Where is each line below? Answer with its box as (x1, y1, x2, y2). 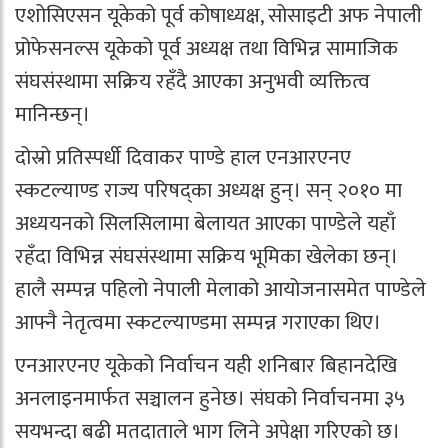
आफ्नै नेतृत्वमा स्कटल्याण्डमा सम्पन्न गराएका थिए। (15, 305, 381, 340)
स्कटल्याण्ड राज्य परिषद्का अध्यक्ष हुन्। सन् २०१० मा (15, 173, 402, 208)
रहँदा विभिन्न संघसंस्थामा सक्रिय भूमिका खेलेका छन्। (15, 239, 398, 274)
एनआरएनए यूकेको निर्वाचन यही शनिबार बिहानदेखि (15, 348, 397, 383)
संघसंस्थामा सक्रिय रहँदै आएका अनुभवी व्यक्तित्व (15, 64, 370, 99)
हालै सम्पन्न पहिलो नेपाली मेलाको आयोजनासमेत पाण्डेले (15, 272, 426, 307)
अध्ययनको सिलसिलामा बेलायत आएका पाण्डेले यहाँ (15, 206, 396, 241)
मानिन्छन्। (15, 97, 90, 132)
